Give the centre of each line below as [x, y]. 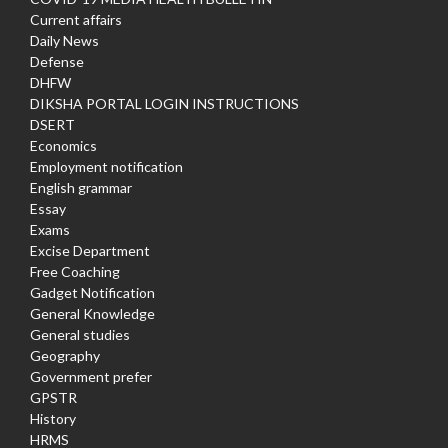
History [53, 419]
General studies [80, 335]
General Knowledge [92, 314]
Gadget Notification [92, 293]
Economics [63, 146]
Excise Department [90, 251]
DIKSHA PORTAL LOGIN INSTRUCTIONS [164, 104]
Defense [57, 62]
